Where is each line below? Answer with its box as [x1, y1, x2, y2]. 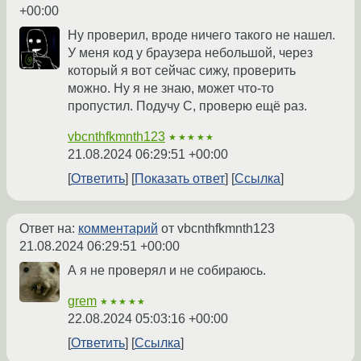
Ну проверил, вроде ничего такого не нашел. [68, 27, 335, 42]
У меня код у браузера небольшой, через [68, 45, 313, 60]
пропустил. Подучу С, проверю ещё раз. [68, 98, 307, 113]
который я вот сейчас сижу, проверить [68, 63, 296, 77]
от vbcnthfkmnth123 [158, 221, 275, 235]
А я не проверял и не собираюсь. [68, 263, 266, 277]
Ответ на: [19, 221, 78, 235]
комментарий [78, 221, 158, 235]
